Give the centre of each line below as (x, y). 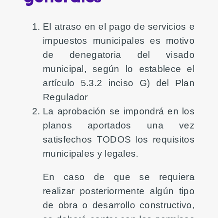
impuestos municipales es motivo (119, 40)
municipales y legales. (91, 153)
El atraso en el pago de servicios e (119, 26)
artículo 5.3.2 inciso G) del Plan (119, 82)
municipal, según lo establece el (119, 68)
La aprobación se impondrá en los (119, 111)
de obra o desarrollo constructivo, (119, 205)
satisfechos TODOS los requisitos (119, 139)
